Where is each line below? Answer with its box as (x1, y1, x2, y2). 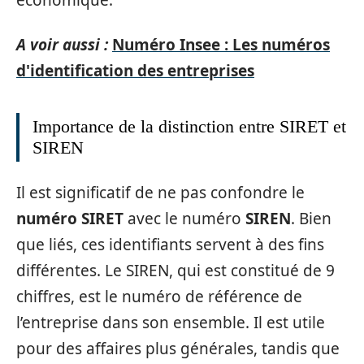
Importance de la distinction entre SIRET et (32, 115, 346, 136)
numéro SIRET (16, 208, 123, 229)
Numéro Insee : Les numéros (112, 33, 330, 55)
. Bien (291, 208, 331, 229)
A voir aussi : (16, 33, 108, 55)
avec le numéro (123, 208, 245, 229)
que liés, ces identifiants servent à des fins (16, 234, 324, 255)
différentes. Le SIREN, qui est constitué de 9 (16, 260, 335, 281)
